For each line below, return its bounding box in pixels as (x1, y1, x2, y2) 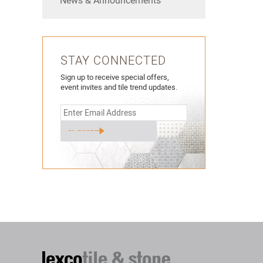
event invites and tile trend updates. (60, 83, 177, 92)
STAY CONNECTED (60, 53, 166, 68)
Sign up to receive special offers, (60, 73, 169, 82)
